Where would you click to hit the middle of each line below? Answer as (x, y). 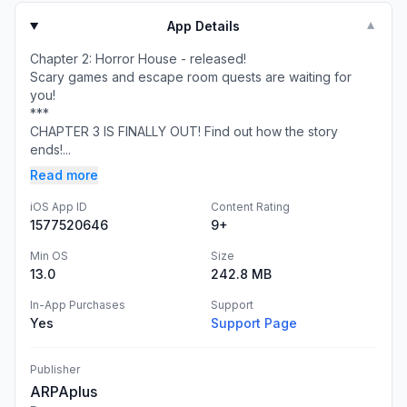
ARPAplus (64, 392)
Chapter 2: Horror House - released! (138, 59)
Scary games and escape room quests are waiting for (191, 77)
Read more (64, 175)
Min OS (49, 256)
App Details (204, 26)
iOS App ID (59, 207)
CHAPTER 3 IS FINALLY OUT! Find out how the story (184, 131)
